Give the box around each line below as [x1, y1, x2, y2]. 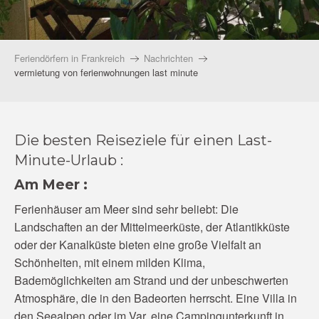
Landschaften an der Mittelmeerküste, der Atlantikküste [14, 219, 290, 235]
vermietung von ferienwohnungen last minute [14, 66, 198, 79]
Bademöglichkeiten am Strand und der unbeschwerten [14, 272, 288, 288]
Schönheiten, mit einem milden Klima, [14, 254, 205, 271]
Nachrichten [144, 51, 193, 65]
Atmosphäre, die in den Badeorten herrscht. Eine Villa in [14, 290, 297, 306]
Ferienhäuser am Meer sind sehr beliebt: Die [14, 201, 239, 217]
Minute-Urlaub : [14, 152, 123, 169]
